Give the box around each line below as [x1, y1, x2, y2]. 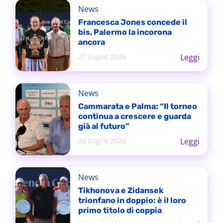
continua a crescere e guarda [78, 111, 191, 121]
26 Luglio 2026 [78, 136, 126, 145]
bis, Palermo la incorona [78, 27, 172, 37]
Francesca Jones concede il [78, 17, 187, 27]
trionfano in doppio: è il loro [78, 196, 186, 205]
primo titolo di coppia [78, 206, 162, 215]
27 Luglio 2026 [78, 52, 126, 61]
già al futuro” [78, 121, 129, 131]
